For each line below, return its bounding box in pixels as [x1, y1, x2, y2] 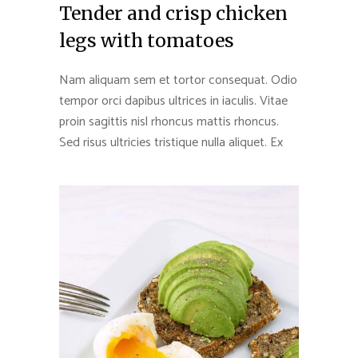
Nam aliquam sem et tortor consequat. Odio [59, 70, 297, 92]
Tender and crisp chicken [59, 2, 288, 26]
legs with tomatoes [59, 29, 234, 53]
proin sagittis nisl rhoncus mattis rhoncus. [59, 111, 279, 133]
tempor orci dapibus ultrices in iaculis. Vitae [59, 90, 288, 113]
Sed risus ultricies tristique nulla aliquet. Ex [59, 132, 283, 154]
